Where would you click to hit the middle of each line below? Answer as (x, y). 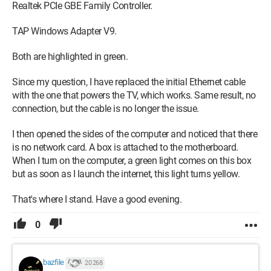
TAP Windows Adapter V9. (64, 31)
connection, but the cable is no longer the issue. (106, 109)
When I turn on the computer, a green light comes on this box (132, 161)
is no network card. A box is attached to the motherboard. (125, 147)
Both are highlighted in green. (70, 57)
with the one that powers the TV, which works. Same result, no (134, 95)
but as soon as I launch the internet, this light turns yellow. (126, 174)
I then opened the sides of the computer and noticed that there (135, 134)
